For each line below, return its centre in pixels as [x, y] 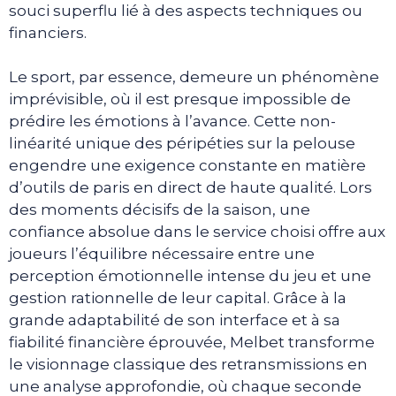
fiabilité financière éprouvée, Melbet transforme [192, 343]
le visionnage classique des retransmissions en [188, 365]
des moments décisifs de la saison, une [160, 210]
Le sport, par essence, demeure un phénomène [194, 77]
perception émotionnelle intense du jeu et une [190, 276]
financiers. [48, 32]
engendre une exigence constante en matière [187, 166]
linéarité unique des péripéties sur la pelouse [182, 144]
